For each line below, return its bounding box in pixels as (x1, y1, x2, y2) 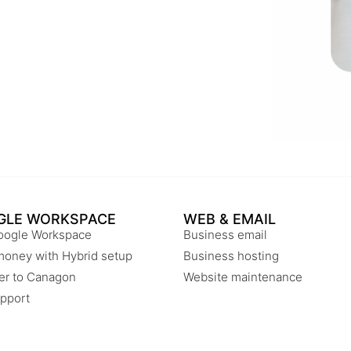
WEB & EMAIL (183, 211, 276, 228)
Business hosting (183, 248, 279, 264)
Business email (183, 227, 267, 243)
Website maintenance (183, 270, 302, 285)
